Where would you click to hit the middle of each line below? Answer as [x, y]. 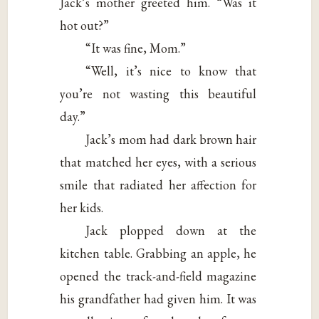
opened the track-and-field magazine [158, 276]
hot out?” [85, 26]
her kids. [82, 208]
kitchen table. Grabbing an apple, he [158, 253]
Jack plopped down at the [171, 231]
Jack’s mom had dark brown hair [171, 140]
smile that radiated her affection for [158, 185]
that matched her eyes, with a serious [158, 162]
